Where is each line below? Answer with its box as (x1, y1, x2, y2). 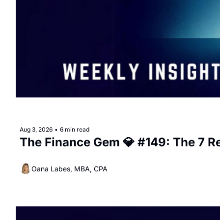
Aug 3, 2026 (20, 126, 53, 133)
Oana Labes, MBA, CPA (31, 164, 108, 173)
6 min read (60, 126, 89, 133)
